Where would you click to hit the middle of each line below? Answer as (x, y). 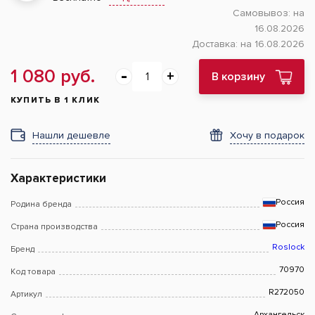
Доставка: (216, 44)
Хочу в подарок (267, 135)
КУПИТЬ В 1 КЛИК (55, 100)
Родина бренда (41, 204)
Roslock (288, 247)
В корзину (238, 77)
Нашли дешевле (71, 135)
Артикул (26, 294)
